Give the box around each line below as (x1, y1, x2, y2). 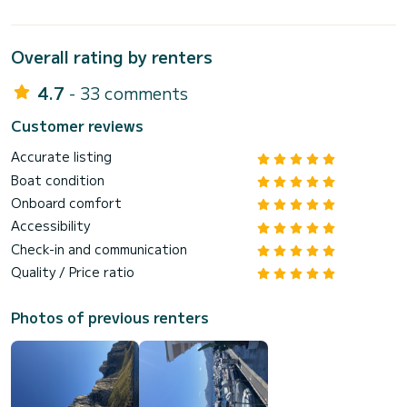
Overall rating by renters (11, 45, 213, 69)
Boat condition (11, 170, 104, 189)
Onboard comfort (11, 193, 122, 212)
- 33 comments (69, 81, 188, 105)
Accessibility (11, 216, 90, 235)
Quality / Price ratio (11, 263, 134, 282)
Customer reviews (11, 114, 144, 137)
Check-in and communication (11, 239, 187, 258)
